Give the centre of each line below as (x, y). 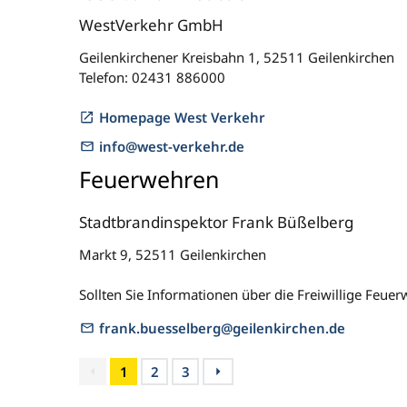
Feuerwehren (149, 179)
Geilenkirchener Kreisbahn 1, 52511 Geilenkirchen (237, 57)
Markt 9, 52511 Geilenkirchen (173, 254)
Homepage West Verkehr (182, 117)
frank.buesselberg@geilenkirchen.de (222, 328)
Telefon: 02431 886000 (152, 77)
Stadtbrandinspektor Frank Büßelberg (216, 222)
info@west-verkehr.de (172, 146)
